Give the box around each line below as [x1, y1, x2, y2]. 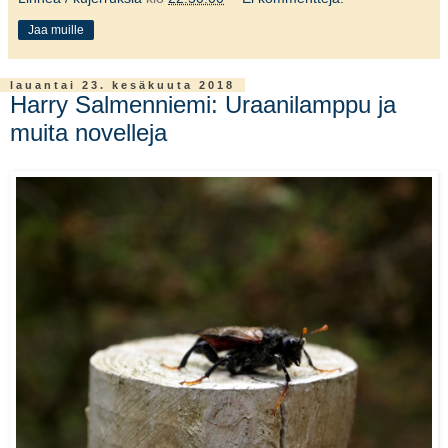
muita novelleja [10, 119, 167, 147]
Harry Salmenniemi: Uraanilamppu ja [10, 91, 396, 119]
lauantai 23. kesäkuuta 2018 [10, 79, 235, 92]
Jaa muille [28, 23, 84, 38]
